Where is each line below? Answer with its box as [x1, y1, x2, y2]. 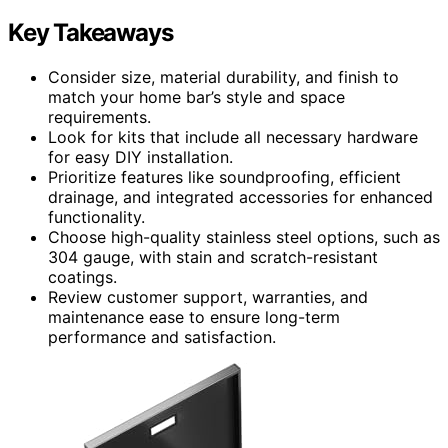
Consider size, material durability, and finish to [48, 66, 399, 87]
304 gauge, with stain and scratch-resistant [48, 246, 378, 267]
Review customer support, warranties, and [48, 286, 368, 307]
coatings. [48, 266, 117, 287]
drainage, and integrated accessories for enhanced [48, 186, 433, 207]
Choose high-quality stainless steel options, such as [48, 226, 440, 247]
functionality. [48, 206, 145, 227]
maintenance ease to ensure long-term [48, 306, 340, 327]
